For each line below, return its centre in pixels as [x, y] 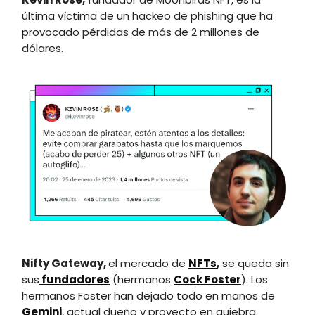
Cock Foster [207, 280]
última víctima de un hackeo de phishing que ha [147, 15]
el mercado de [148, 264]
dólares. [43, 48]
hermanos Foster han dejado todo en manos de [148, 296]
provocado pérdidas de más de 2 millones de [141, 32]
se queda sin [254, 264]
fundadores [75, 280]
